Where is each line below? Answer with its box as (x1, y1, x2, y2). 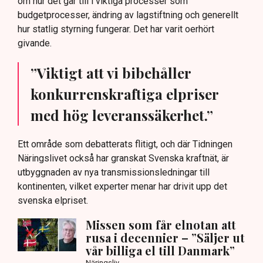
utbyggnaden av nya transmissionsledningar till (18, 167, 210, 178)
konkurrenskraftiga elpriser (31, 85, 219, 104)
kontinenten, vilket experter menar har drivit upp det (18, 181, 227, 193)
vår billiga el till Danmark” (86, 242, 235, 259)
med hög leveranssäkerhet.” (31, 106, 213, 125)
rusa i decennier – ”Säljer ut (86, 230, 245, 246)
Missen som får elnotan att (86, 217, 236, 233)
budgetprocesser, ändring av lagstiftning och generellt (18, 9, 238, 21)
